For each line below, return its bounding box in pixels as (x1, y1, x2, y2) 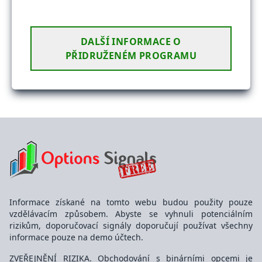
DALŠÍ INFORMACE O (81, 35, 181, 48)
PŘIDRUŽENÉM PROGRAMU (65, 49, 196, 62)
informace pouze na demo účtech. (9, 232, 143, 243)
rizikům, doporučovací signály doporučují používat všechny (9, 220, 253, 231)
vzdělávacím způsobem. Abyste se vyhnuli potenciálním (9, 208, 253, 219)
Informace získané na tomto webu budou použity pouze (9, 196, 253, 208)
